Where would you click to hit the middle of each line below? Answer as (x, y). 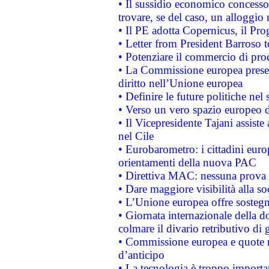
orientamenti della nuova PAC (187, 162)
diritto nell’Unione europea (180, 83)
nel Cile (136, 136)
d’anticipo (141, 255)
